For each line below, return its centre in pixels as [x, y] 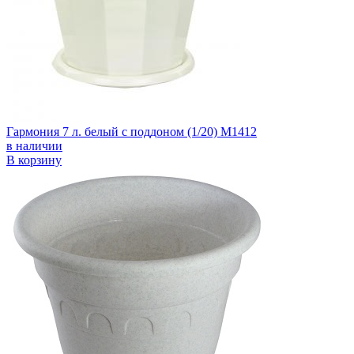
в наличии [34, 145]
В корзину [34, 160]
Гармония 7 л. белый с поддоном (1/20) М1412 [132, 131]
